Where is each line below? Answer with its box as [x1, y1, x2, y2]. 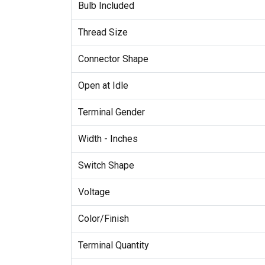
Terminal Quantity [77, 240, 149, 251]
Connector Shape [77, 53, 148, 65]
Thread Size [77, 27, 128, 38]
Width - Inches [77, 133, 138, 145]
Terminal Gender [77, 106, 145, 118]
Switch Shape [77, 160, 134, 172]
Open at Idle [77, 80, 128, 92]
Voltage [77, 186, 110, 198]
